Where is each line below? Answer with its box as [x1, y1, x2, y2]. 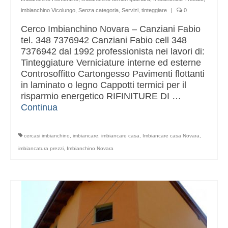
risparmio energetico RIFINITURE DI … [21, 91, 181, 102]
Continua [21, 102, 58, 113]
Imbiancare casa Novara [142, 133, 199, 139]
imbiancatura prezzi [18, 146, 64, 152]
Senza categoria [78, 7, 119, 14]
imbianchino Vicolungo [21, 7, 75, 14]
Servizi [122, 7, 138, 14]
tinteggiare [141, 7, 167, 14]
